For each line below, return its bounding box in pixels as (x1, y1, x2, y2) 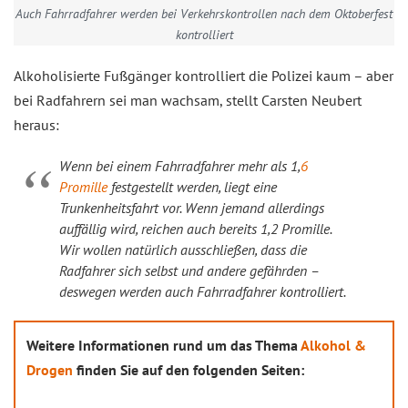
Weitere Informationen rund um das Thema (26, 336, 301, 354)
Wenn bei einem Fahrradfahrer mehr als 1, (59, 157, 301, 175)
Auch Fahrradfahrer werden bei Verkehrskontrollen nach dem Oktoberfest (15, 5, 393, 22)
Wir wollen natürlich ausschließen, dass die (59, 240, 307, 259)
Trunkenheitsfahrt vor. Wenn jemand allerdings (59, 199, 324, 217)
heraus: (14, 116, 59, 134)
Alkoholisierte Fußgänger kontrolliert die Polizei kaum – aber (14, 66, 393, 85)
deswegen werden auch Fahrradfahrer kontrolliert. (59, 282, 346, 301)
